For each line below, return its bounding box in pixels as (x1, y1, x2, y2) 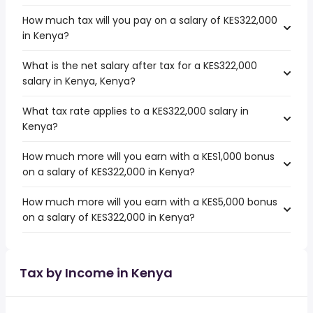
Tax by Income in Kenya (20, 264, 173, 282)
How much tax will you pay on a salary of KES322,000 (22, 13, 277, 27)
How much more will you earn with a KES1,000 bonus (22, 150, 275, 163)
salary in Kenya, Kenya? (22, 74, 136, 88)
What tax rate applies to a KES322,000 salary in (22, 104, 249, 118)
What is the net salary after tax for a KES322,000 (22, 59, 257, 73)
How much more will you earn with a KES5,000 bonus (22, 195, 277, 209)
